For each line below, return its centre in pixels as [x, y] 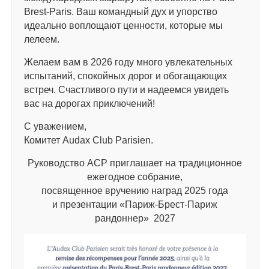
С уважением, [55, 126]
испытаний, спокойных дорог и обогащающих [125, 76]
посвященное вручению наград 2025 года [135, 190]
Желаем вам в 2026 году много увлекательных [128, 62]
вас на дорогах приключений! [89, 103]
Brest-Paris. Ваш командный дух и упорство [120, 11]
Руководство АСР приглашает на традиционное [135, 163]
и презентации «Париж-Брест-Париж [135, 204]
